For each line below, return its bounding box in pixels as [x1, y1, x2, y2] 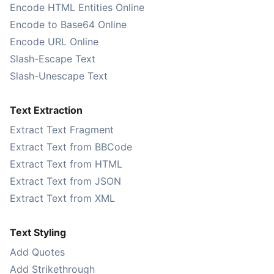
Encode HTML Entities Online [10, 1, 144, 13]
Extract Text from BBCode [10, 141, 132, 153]
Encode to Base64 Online [10, 18, 127, 31]
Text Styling [10, 226, 66, 239]
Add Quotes [10, 246, 65, 258]
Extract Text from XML [10, 192, 115, 204]
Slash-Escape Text [10, 53, 95, 65]
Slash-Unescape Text [10, 70, 108, 82]
